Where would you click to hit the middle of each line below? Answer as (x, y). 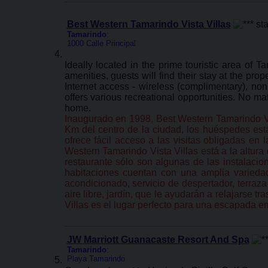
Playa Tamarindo (96, 259)
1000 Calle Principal (101, 43)
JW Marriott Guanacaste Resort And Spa (158, 240)
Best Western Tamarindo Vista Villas (149, 24)
